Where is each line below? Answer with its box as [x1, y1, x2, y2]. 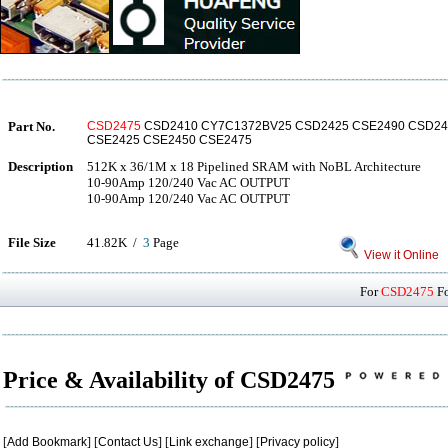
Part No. [8, 119, 55, 134]
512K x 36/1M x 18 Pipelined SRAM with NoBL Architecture [87, 159, 421, 174]
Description [8, 159, 73, 174]
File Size [8, 235, 56, 250]
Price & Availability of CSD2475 [3, 367, 341, 393]
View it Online [361, 248, 439, 262]
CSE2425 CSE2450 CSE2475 [87, 133, 252, 147]
